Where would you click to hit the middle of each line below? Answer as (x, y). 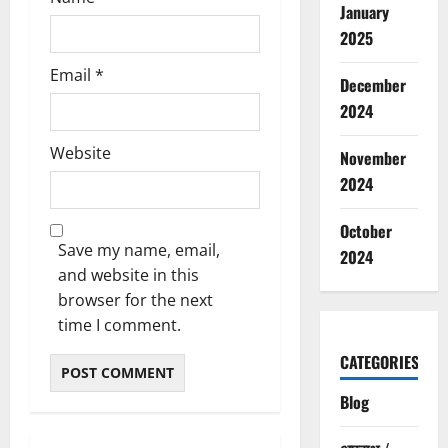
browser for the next (135, 300)
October (365, 231)
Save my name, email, (139, 250)
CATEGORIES (379, 362)
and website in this (128, 275)
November (372, 158)
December (372, 85)
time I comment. (119, 325)
